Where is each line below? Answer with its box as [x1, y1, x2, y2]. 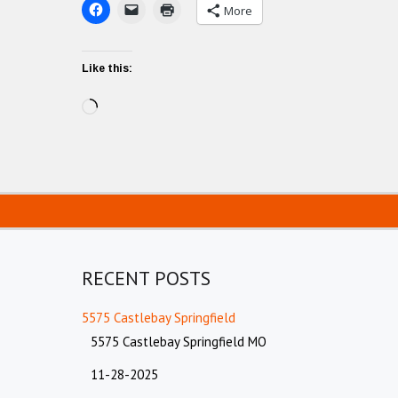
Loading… [97, 99, 160, 115]
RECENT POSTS [82, 266, 211, 291]
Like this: [82, 62, 132, 75]
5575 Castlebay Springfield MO [91, 333, 267, 350]
